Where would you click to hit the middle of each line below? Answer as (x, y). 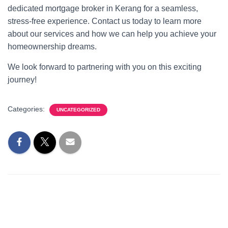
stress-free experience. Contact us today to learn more (105, 21)
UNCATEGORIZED (78, 110)
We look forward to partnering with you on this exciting (105, 67)
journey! (22, 80)
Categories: (27, 109)
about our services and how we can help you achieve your (112, 34)
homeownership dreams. (52, 47)
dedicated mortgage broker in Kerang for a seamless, (103, 8)
